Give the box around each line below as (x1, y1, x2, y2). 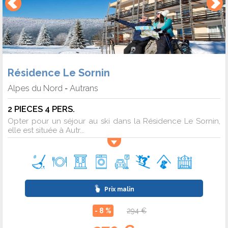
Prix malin (102, 186, 134, 193)
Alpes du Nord (8, 83, 63, 94)
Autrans (70, 83, 98, 94)
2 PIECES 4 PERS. (8, 104, 75, 115)
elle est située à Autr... (8, 126, 84, 135)
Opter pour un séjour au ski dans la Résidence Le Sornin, (8, 117, 220, 126)
